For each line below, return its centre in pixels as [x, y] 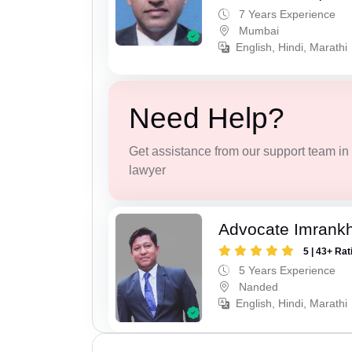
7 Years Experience [286, 15]
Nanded [257, 286]
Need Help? [206, 119]
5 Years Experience [286, 270]
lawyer [147, 170]
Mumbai [258, 31]
